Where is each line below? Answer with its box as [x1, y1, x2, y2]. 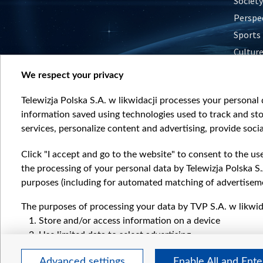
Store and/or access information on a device [39, 216, 220, 225]
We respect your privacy [21, 70, 123, 80]
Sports [234, 28, 261, 41]
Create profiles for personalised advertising [39, 244, 215, 254]
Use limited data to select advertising [39, 230, 191, 240]
